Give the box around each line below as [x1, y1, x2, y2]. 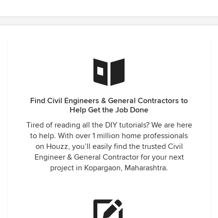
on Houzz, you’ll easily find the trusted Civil [35, 142, 183, 151]
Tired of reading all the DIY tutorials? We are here [26, 120, 192, 130]
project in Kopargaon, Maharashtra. [50, 163, 168, 173]
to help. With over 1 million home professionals [30, 131, 188, 141]
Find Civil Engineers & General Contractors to [30, 96, 188, 106]
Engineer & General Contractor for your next [34, 152, 184, 162]
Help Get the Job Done [70, 105, 148, 115]
